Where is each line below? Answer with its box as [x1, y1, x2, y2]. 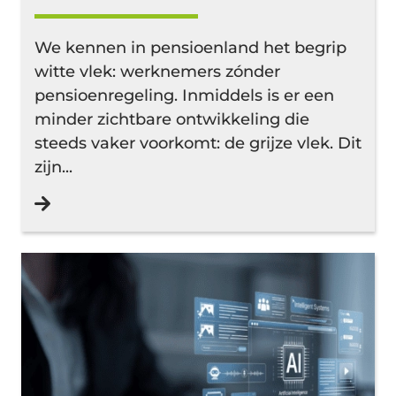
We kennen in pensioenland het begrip [34, 37, 346, 57]
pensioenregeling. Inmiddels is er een [34, 85, 334, 105]
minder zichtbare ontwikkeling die [34, 109, 309, 129]
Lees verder [49, 194, 142, 214]
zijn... [34, 156, 72, 177]
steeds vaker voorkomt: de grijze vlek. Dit [34, 133, 362, 153]
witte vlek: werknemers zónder [34, 61, 280, 81]
